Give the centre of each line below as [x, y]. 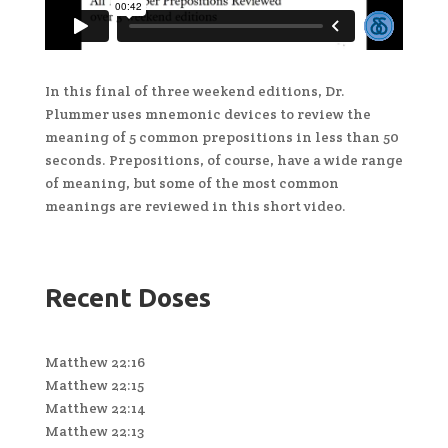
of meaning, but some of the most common [191, 182]
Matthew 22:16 [94, 361]
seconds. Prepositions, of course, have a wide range [223, 159]
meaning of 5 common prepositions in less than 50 [221, 136]
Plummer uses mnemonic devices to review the [207, 113]
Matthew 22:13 [94, 430]
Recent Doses [127, 297]
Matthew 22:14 [95, 407]
